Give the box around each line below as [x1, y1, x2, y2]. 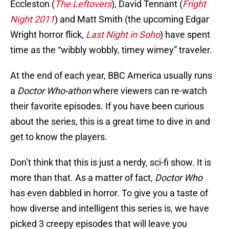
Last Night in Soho [86, 29, 160, 40]
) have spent [160, 29, 210, 40]
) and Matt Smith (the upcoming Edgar [55, 14, 209, 25]
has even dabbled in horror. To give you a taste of [10, 188, 208, 199]
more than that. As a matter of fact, [10, 172, 155, 184]
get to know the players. [10, 131, 107, 143]
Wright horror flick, [10, 29, 86, 40]
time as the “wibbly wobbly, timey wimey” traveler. [10, 44, 212, 56]
